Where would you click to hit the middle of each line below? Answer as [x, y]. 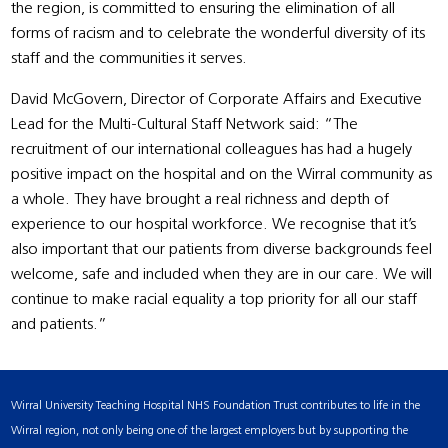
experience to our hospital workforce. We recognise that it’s [214, 224]
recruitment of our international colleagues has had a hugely [212, 149]
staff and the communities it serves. [129, 58]
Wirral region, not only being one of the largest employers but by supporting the [210, 430]
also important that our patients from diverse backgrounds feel [222, 249]
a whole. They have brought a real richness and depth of [200, 199]
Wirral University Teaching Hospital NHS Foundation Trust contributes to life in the [216, 405]
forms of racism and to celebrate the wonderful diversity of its [218, 33]
